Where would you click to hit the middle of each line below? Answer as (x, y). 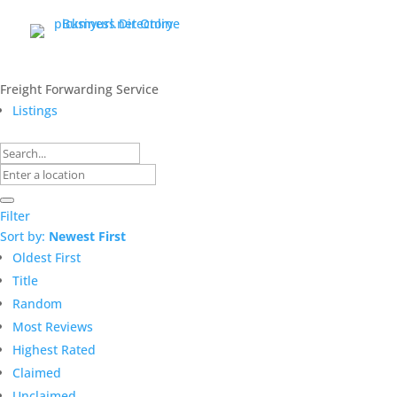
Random (37, 303)
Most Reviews (53, 326)
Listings (35, 110)
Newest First (87, 236)
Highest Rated (54, 349)
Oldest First (47, 257)
